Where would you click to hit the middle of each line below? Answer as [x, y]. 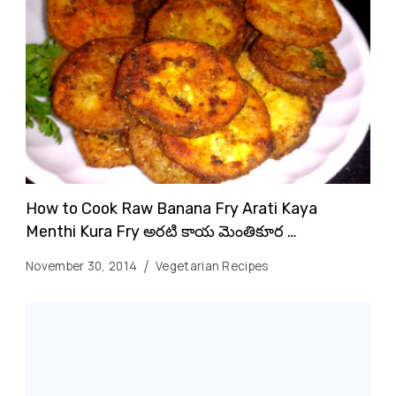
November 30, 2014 [82, 266]
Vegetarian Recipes [212, 266]
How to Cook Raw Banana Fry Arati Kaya [171, 208]
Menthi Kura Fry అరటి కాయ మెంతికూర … [161, 231]
